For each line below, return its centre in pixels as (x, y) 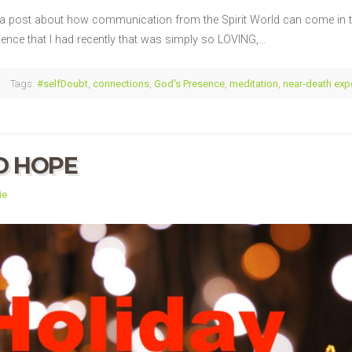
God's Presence (189, 83)
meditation (254, 83)
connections (121, 83)
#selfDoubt (62, 83)
